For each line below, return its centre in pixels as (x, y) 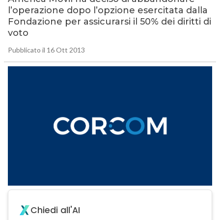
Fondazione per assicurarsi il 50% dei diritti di (109, 22)
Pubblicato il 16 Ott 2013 (46, 50)
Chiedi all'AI (55, 210)
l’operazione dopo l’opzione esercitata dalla (108, 11)
